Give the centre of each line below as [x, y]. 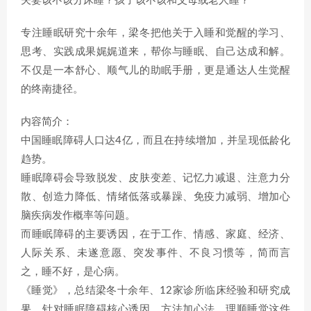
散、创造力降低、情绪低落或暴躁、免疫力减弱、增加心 [155, 197]
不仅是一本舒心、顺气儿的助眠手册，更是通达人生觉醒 [155, 70]
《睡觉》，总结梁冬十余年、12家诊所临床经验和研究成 [155, 291]
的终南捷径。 [52, 89]
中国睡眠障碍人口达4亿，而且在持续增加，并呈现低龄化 [155, 141]
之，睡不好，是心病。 [73, 272]
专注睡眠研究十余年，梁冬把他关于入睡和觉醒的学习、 [155, 33]
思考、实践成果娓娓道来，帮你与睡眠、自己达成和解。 [155, 52]
